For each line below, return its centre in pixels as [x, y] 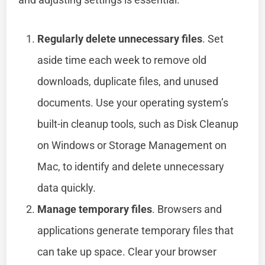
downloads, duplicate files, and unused [128, 81]
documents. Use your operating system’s [133, 102]
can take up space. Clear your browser [127, 251]
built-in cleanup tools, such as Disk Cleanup [138, 124]
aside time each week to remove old [122, 60]
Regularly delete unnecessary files [120, 38]
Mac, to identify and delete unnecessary [131, 166]
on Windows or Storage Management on [132, 145]
